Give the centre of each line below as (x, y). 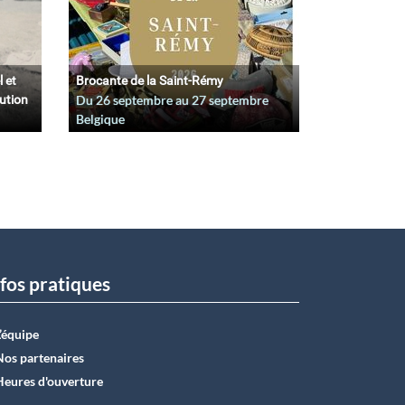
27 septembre (230, 99)
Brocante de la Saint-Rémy (150, 80)
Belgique (100, 118)
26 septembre (134, 99)
